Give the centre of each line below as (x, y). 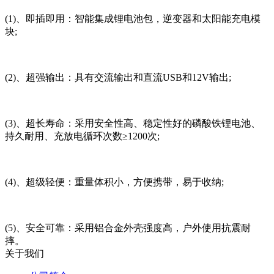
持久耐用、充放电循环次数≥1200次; (82, 136)
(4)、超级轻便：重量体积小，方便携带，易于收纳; (114, 182)
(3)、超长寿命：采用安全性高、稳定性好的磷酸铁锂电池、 (133, 123)
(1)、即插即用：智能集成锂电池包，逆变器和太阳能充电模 (133, 18)
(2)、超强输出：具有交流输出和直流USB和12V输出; (118, 77)
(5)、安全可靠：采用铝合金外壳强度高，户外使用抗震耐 (128, 228)
